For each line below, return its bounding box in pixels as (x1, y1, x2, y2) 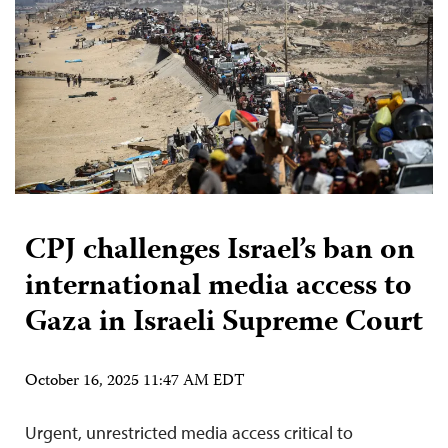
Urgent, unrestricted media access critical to (25, 421, 353, 445)
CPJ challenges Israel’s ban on (25, 227, 415, 277)
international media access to (25, 263, 412, 313)
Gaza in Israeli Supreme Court (25, 299, 423, 349)
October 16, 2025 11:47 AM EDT (25, 369, 245, 396)
